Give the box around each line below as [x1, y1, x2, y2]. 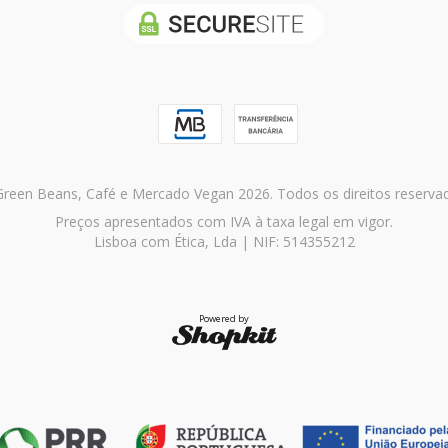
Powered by [199, 311, 249, 325]
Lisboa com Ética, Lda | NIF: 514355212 [93, 231, 355, 251]
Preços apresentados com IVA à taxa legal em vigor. [55, 211, 393, 231]
